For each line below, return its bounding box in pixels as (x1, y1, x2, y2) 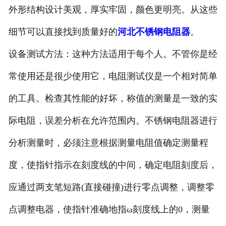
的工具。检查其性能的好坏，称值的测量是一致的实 (8, 93, 217, 104)
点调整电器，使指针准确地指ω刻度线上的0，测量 (8, 204, 210, 215)
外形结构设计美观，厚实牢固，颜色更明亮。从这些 (8, 5, 217, 15)
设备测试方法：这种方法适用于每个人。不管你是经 (8, 49, 217, 60)
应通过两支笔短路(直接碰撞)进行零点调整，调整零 (8, 182, 214, 193)
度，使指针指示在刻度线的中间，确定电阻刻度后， (8, 160, 217, 171)
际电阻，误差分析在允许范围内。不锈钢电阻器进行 (8, 116, 217, 126)
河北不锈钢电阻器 (117, 27, 190, 37)
